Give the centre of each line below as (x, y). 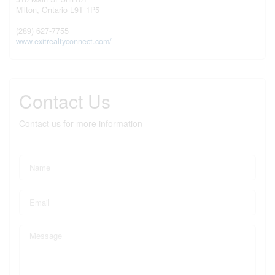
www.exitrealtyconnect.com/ (64, 41)
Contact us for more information (81, 123)
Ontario (55, 10)
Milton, (29, 10)
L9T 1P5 (85, 10)
